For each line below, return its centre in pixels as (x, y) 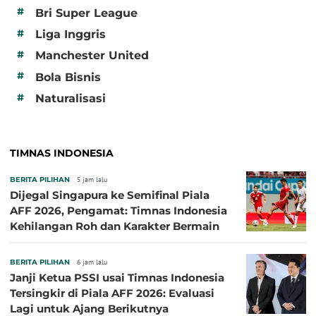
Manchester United (92, 56)
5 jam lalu (92, 180)
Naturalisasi (71, 99)
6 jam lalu (92, 262)
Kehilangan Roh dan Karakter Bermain (115, 226)
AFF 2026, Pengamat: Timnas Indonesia (119, 211)
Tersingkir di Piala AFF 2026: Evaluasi (112, 293)
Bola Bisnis (68, 77)
